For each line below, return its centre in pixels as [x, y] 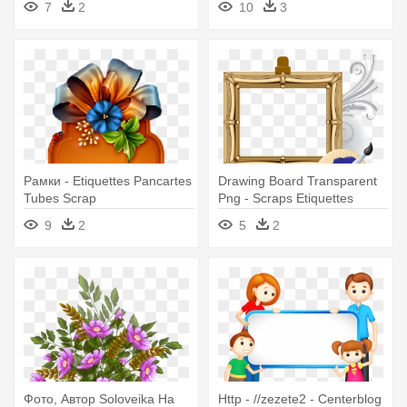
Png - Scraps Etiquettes [286, 199]
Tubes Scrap [60, 199]
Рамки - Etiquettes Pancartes [108, 181]
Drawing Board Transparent [298, 181]
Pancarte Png [257, 216]
